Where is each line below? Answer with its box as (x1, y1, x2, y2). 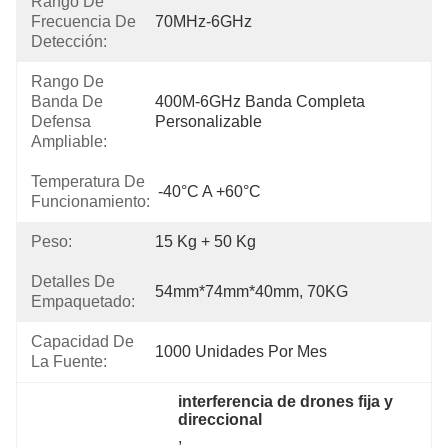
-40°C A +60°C (158, 183, 261, 200)
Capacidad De (31, 333, 134, 350)
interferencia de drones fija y (178, 393, 394, 410)
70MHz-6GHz (155, 13, 252, 30)
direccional (178, 411, 263, 428)
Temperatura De (31, 173, 145, 190)
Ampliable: (31, 133, 107, 150)
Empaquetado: (31, 293, 135, 310)
